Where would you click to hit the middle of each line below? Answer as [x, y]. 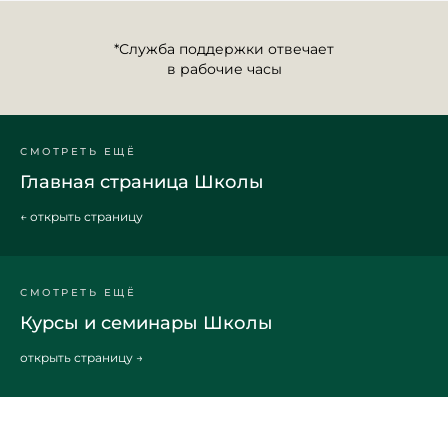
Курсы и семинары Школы [146, 323]
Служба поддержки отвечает [226, 49]
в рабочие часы [224, 69]
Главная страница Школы [142, 182]
